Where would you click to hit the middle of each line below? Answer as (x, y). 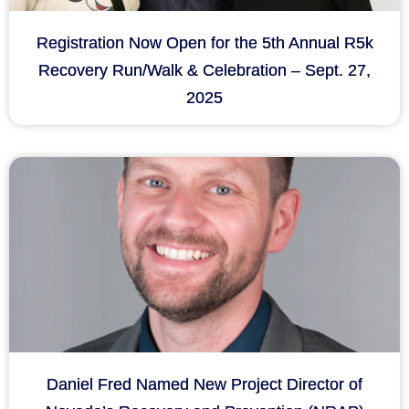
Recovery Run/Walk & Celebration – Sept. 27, (204, 70)
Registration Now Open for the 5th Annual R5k (204, 43)
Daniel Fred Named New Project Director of (204, 384)
